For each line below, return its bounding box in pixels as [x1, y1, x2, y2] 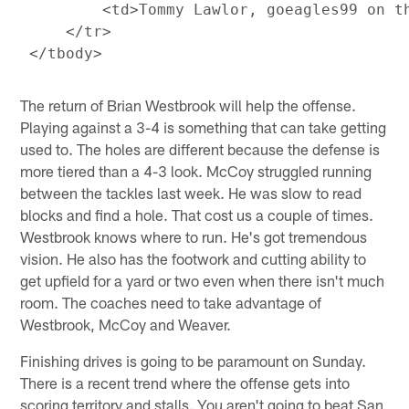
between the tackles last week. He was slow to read [20, 183, 362, 202]
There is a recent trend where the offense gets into [20, 372, 351, 392]
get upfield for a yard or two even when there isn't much [20, 270, 385, 289]
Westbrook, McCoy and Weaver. [20, 314, 232, 333]
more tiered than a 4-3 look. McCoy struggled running [20, 161, 372, 180]
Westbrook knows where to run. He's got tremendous [20, 226, 368, 246]
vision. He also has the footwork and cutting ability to [20, 248, 367, 267]
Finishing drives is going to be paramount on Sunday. [20, 351, 367, 370]
